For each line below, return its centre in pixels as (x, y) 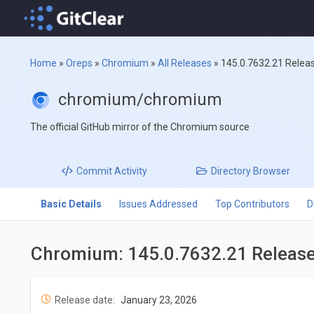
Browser (271, 171)
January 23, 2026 (158, 300)
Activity (130, 171)
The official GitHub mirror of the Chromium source (140, 127)
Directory (231, 171)
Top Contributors (252, 204)
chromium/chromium (141, 100)
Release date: (84, 300)
